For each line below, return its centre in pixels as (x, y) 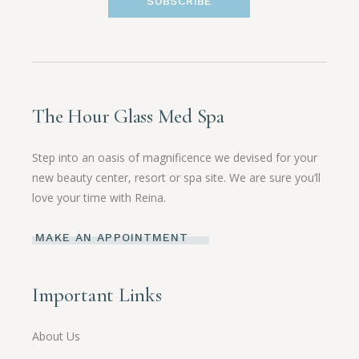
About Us (56, 336)
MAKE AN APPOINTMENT (112, 237)
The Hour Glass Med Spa (128, 117)
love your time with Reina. (99, 198)
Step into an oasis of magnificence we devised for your (175, 158)
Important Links (97, 294)
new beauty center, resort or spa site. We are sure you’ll (177, 178)
